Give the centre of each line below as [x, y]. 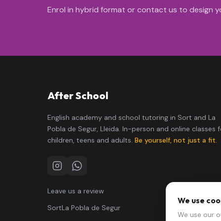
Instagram [74, 172]
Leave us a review [76, 191]
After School [78, 95]
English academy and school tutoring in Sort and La [131, 117]
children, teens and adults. [91, 140]
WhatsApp [96, 172]
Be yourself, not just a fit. [176, 140]
